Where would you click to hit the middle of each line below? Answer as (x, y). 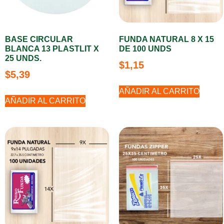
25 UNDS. (23, 58)
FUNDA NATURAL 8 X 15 (166, 39)
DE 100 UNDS (145, 49)
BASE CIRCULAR (39, 39)
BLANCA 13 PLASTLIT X (52, 49)
